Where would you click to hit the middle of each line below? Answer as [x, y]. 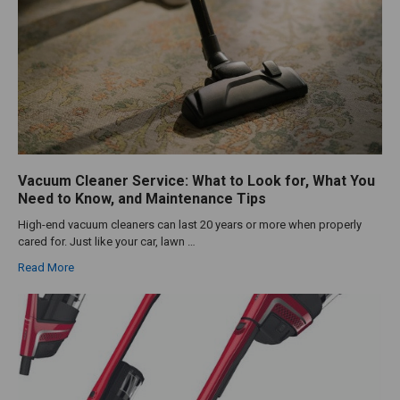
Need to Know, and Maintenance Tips [142, 198]
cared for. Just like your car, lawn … [106, 242]
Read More [46, 268]
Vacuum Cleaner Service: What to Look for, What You [196, 180]
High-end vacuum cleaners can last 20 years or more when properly [189, 225]
